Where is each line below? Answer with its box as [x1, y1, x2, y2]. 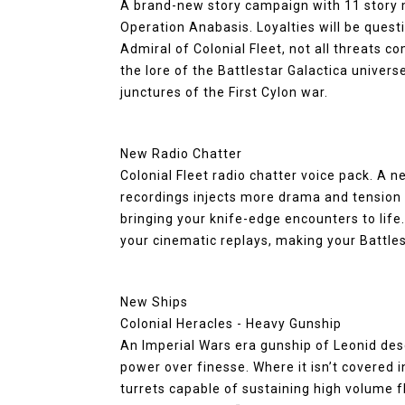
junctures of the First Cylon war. [120, 85, 328, 99]
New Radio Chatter [120, 146, 242, 161]
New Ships [120, 295, 188, 309]
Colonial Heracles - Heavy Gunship [120, 316, 342, 331]
